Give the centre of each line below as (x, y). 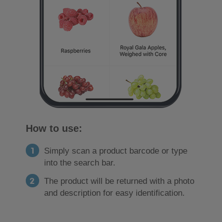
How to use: (54, 129)
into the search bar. (80, 163)
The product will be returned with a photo (119, 181)
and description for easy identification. (114, 193)
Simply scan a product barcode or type (115, 151)
